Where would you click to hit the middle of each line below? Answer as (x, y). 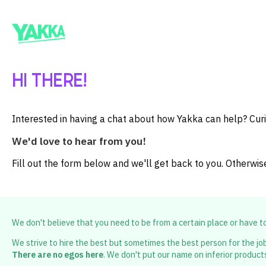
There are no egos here (58, 255)
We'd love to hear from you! (79, 141)
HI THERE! (50, 79)
